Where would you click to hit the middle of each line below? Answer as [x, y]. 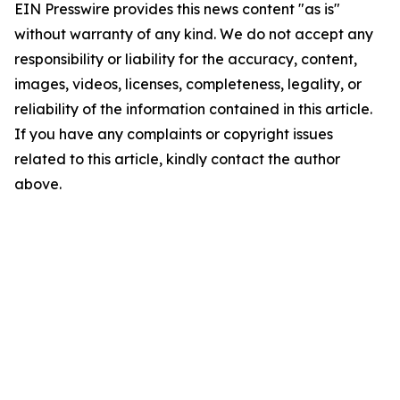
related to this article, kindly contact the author [177, 159]
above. [38, 184]
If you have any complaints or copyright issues [174, 134]
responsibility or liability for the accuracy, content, [186, 59]
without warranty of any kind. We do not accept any [194, 34]
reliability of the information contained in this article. [193, 109]
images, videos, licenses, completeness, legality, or [188, 84]
